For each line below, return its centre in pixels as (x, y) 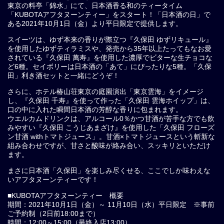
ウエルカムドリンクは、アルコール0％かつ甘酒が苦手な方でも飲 (111, 118)
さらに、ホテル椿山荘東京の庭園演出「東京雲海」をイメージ (105, 91)
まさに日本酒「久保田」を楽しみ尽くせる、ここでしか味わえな (109, 170)
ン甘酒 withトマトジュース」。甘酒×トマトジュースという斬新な (111, 136)
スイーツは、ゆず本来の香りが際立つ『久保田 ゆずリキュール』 (110, 39)
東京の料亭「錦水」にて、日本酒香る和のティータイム (95, 5)
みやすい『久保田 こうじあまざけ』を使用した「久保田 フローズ (111, 127)
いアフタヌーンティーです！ (53, 179)
